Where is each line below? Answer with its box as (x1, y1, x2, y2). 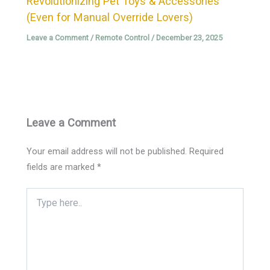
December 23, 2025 (156, 33, 223, 42)
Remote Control (95, 33, 150, 42)
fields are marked (27, 161, 98, 172)
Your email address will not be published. (27, 145, 187, 157)
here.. (26, 200, 48, 210)
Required (189, 145, 224, 157)
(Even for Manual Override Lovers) (27, 10, 193, 24)
